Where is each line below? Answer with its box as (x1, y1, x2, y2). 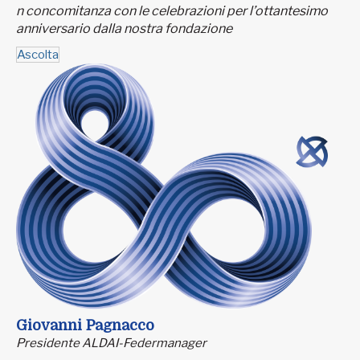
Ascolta (17, 47, 59, 62)
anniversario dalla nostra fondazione (16, 21, 232, 37)
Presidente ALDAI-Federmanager (16, 335, 207, 350)
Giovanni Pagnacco (16, 317, 154, 333)
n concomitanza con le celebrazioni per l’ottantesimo (16, 3, 328, 19)
